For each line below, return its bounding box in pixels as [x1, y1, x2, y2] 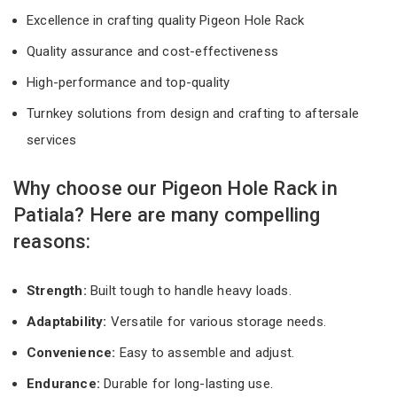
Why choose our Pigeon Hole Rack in [13, 176, 338, 199]
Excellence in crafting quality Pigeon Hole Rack [27, 12, 312, 28]
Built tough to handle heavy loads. [90, 282, 292, 299]
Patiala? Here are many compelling [13, 203, 321, 226]
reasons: [13, 230, 91, 253]
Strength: [27, 282, 90, 299]
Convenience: [27, 344, 116, 361]
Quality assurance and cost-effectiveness [27, 43, 283, 59]
